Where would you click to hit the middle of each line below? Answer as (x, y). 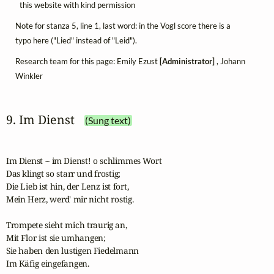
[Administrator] (187, 61)
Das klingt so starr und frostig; (63, 173)
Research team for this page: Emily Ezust (87, 61)
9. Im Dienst (40, 119)
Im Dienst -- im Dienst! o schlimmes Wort (84, 160)
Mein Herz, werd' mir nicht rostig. (70, 199)
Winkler (29, 76)
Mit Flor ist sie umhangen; (56, 237)
